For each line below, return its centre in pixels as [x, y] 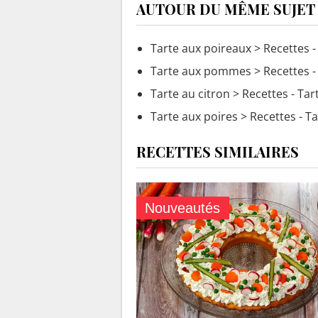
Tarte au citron [190, 93]
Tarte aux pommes [201, 71]
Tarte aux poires [194, 116]
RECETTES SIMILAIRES [218, 151]
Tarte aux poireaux [201, 48]
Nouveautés [183, 208]
